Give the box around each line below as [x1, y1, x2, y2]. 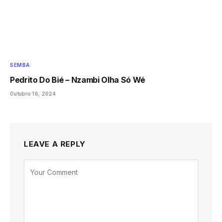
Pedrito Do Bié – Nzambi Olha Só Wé [10, 75, 146, 85]
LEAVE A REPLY [24, 139, 86, 149]
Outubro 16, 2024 [10, 91, 55, 97]
